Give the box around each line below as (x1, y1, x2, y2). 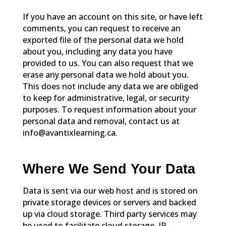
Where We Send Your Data (22, 161, 195, 177)
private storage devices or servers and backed (22, 197, 196, 208)
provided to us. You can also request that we (22, 58, 193, 69)
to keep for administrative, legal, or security (22, 92, 189, 104)
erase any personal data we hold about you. (22, 69, 189, 81)
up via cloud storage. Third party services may (22, 208, 197, 220)
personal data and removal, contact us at (22, 116, 180, 127)
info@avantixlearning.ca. (22, 127, 118, 139)
